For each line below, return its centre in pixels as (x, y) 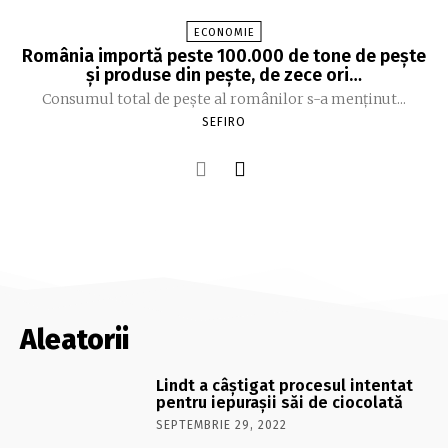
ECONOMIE (224, 32)
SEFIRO (224, 122)
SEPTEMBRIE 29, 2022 (222, 425)
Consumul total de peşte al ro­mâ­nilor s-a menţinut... (224, 99)
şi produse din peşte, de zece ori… (224, 75)
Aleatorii (74, 339)
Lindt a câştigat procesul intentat (285, 385)
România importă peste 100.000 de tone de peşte (224, 56)
